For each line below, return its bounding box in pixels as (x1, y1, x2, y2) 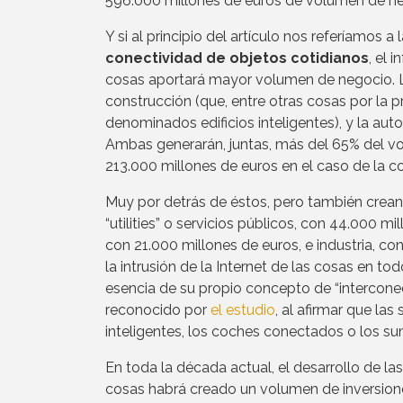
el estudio (210, 300, 275, 318)
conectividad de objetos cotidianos (105, 49, 369, 67)
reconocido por (105, 300, 210, 318)
